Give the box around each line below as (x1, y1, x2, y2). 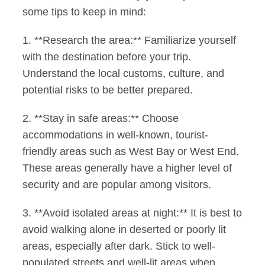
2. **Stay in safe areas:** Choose (22, 112, 179, 125)
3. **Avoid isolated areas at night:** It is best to (22, 207, 243, 219)
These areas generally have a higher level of (22, 162, 232, 174)
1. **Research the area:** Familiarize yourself (22, 34, 237, 47)
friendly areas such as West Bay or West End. (22, 146, 240, 158)
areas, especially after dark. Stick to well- (22, 240, 216, 253)
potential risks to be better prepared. (22, 84, 193, 96)
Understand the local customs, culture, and (22, 67, 225, 80)
